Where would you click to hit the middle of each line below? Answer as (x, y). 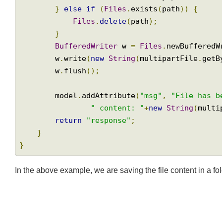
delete (117, 56)
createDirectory (137, 31)
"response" (112, 158)
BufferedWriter (89, 82)
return (71, 158)
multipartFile (174, 94)
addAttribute (112, 133)
